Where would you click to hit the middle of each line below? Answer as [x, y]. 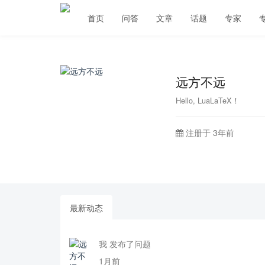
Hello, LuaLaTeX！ [208, 100]
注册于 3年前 [209, 132]
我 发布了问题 [125, 244]
